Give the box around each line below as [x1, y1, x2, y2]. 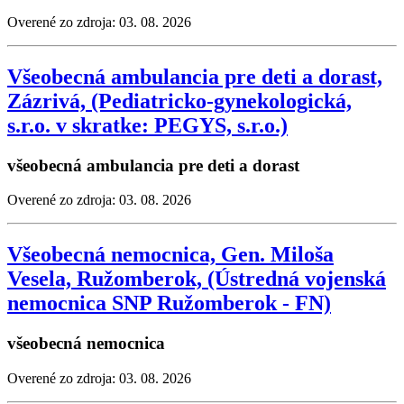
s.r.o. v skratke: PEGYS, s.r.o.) [7, 113, 288, 137]
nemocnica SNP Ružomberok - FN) [7, 291, 331, 316]
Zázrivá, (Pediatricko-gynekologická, [7, 88, 352, 113]
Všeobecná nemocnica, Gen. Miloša [7, 243, 334, 267]
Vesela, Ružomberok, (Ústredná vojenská [7, 267, 386, 291]
